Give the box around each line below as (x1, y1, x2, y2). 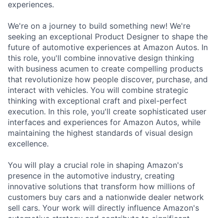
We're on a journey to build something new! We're (8, 20, 190, 31)
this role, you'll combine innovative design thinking (8, 53, 194, 63)
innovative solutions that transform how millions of (8, 181, 195, 191)
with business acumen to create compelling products (8, 63, 203, 73)
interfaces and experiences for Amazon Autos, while (8, 117, 200, 127)
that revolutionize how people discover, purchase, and (8, 74, 208, 84)
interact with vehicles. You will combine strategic (8, 85, 188, 95)
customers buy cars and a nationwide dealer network (8, 192, 204, 202)
